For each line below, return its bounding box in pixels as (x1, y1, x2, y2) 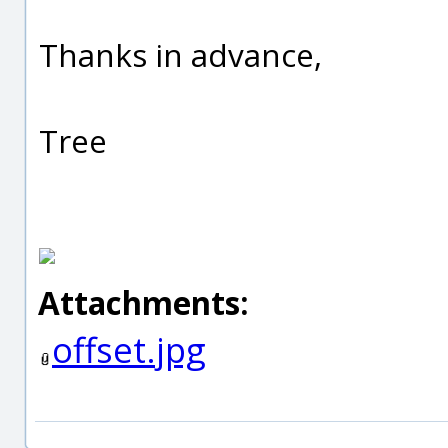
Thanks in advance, (39, 33, 322, 76)
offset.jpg (52, 326, 206, 373)
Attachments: (38, 281, 249, 324)
